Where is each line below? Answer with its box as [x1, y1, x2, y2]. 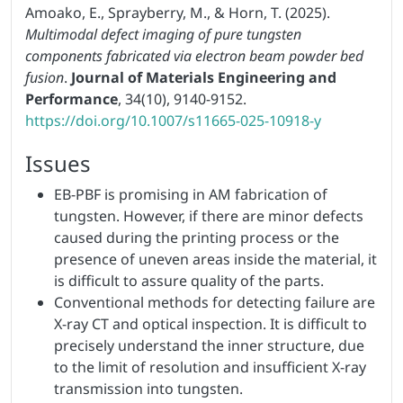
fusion [25, 67, 64, 87]
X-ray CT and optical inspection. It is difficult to [54, 313, 367, 334]
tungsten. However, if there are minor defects [54, 205, 363, 226]
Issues [25, 148, 91, 178]
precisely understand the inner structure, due [54, 335, 364, 355]
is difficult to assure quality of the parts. [54, 270, 324, 291]
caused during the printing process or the [54, 227, 339, 247]
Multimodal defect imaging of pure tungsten [25, 23, 301, 44]
